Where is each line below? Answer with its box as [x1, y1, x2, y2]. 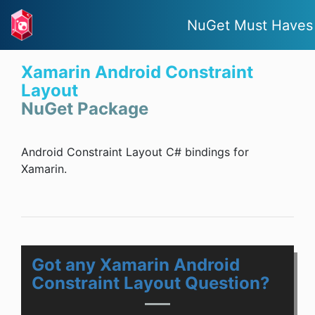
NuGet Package [21, 98, 148, 120]
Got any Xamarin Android [32, 255, 240, 276]
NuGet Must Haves [186, 16, 313, 34]
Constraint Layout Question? [32, 273, 270, 294]
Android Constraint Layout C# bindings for [21, 145, 249, 160]
